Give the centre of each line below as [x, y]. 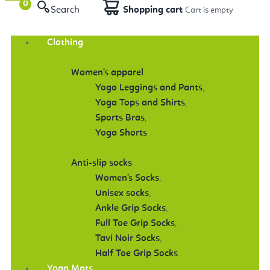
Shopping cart [153, 10]
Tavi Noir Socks [127, 238]
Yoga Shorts [121, 133]
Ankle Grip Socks [130, 208]
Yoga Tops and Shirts [140, 103]
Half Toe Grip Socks [137, 253]
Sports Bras [120, 118]
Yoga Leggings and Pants [149, 88]
